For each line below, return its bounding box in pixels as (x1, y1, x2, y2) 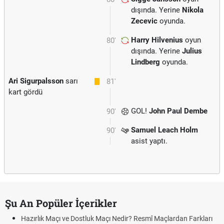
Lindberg (131, 57, 160, 66)
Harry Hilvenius (131, 35, 183, 44)
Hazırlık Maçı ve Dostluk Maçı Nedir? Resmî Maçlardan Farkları (21, 214, 212, 222)
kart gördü (8, 87, 42, 96)
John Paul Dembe (149, 106, 207, 115)
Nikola (182, 5, 203, 14)
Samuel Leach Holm (131, 125, 198, 134)
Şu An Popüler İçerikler (5, 196, 117, 209)
